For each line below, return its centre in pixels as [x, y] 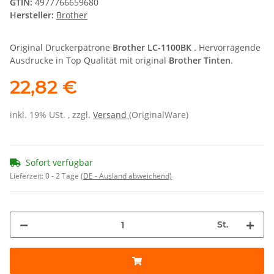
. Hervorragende [226, 48]
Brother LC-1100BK [152, 48]
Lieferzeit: [28, 176]
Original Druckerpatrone [61, 48]
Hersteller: [32, 15]
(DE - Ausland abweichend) [126, 176]
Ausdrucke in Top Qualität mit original [89, 61]
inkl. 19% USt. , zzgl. [51, 115]
